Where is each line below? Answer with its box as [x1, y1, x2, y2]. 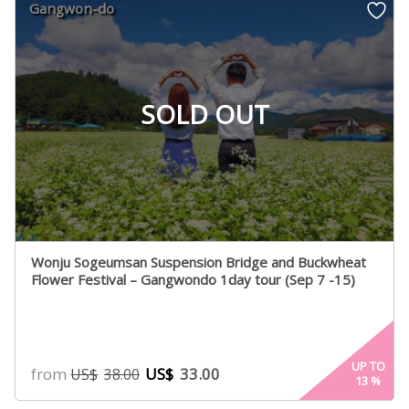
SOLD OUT [140, 96, 269, 131]
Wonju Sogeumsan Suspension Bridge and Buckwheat [31, 253, 367, 272]
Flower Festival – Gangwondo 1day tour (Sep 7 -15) [31, 270, 356, 289]
